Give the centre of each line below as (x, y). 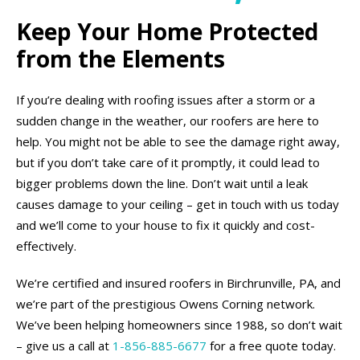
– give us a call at (64, 346)
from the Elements (121, 59)
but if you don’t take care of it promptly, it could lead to (168, 162)
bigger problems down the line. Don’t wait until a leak (162, 183)
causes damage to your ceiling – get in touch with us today (178, 204)
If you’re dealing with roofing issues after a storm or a (166, 100)
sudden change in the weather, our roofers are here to (168, 121)
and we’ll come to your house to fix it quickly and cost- (166, 225)
